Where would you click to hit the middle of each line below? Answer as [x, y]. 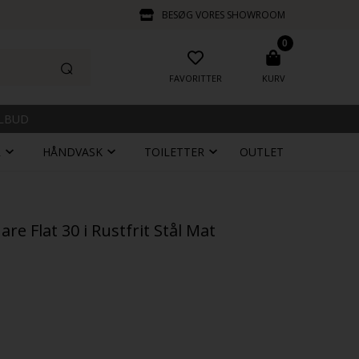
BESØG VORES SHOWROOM [223, 15]
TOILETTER [175, 152]
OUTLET [262, 152]
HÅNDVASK [72, 152]
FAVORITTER [195, 78]
